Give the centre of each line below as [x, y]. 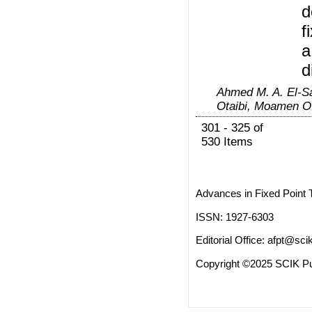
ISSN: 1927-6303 [234, 217]
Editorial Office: [231, 240]
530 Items [227, 142]
